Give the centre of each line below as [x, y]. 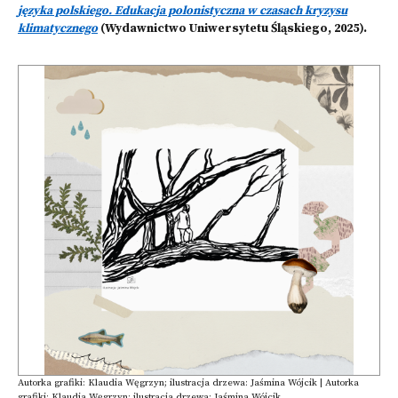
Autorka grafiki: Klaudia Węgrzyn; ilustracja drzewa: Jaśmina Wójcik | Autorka [188, 383]
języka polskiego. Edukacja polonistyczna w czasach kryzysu [183, 11]
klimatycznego [58, 29]
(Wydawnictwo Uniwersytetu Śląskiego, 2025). [232, 29]
